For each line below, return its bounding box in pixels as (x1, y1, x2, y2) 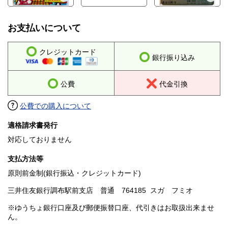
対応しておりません (8, 135, 72, 144)
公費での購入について (20, 102, 91, 110)
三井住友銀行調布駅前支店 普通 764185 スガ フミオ (8, 186, 193, 195)
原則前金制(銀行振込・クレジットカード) (8, 169, 141, 178)
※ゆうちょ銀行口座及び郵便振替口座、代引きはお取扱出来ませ (8, 204, 214, 212)
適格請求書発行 (8, 121, 58, 130)
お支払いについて (8, 23, 81, 34)
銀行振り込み (152, 53, 195, 62)
